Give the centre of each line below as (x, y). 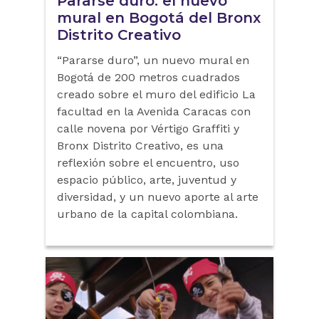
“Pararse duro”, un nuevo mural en (153, 60)
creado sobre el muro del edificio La (156, 94)
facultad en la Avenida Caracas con (154, 111)
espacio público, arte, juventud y (147, 179)
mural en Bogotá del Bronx (159, 17)
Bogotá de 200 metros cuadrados (148, 77)
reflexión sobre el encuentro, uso (148, 162)
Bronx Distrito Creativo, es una (140, 145)
